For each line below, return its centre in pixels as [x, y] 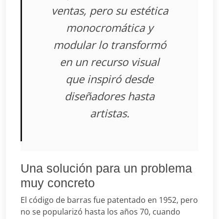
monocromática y [109, 27]
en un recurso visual [109, 61]
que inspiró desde [109, 78]
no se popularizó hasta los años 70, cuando [100, 211]
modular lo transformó [109, 44]
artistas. [109, 113]
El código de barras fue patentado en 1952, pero [109, 200]
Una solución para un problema [106, 168]
